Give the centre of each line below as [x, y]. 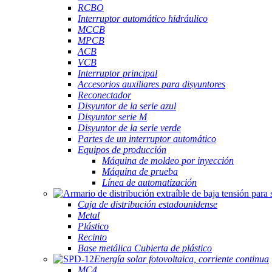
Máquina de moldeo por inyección [168, 161]
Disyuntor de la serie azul [127, 106]
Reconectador [104, 95]
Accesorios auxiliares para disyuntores [151, 84]
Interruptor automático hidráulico [143, 19]
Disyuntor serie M [112, 117]
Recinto [92, 237]
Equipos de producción [122, 150]
